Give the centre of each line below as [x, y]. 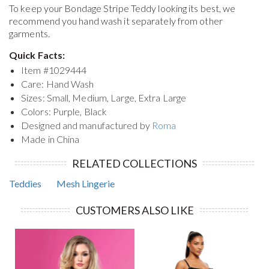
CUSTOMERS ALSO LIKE [134, 210]
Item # [35, 70]
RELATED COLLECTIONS [134, 164]
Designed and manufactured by [86, 125]
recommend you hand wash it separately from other [116, 21]
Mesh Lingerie [86, 184]
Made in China [50, 139]
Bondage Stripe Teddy [110, 8]
